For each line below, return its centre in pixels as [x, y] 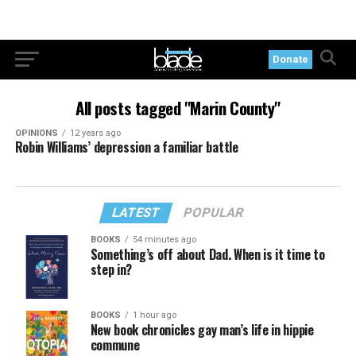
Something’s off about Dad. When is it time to [207, 254]
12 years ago [95, 133]
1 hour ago [154, 315]
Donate [291, 59]
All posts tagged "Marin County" [178, 108]
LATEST [137, 213]
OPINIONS [36, 133]
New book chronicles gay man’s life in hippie [202, 330]
